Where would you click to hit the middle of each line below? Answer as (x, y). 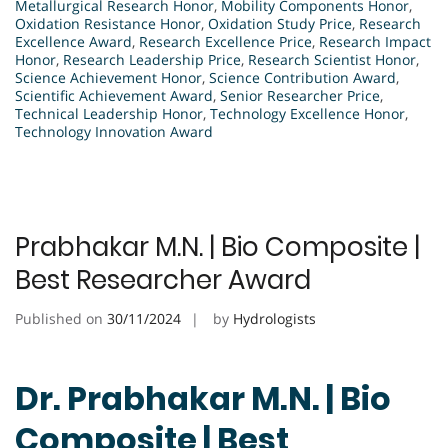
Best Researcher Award (163, 280)
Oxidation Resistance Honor (108, 24)
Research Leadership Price (152, 60)
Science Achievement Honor (108, 78)
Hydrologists (274, 319)
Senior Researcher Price (300, 96)
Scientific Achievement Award (114, 96)
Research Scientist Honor (332, 60)
